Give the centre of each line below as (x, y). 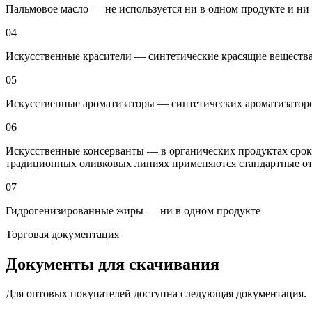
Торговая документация (62, 234)
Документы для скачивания (112, 264)
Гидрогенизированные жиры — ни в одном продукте (133, 210)
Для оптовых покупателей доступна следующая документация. (156, 293)
